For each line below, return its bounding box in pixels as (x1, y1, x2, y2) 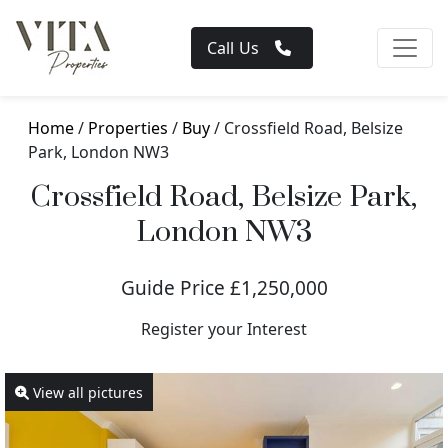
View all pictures (29, 383, 143, 402)
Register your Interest (141, 318, 307, 340)
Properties (88, 117, 168, 139)
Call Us (206, 37, 260, 59)
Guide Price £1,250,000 (120, 275, 328, 301)
